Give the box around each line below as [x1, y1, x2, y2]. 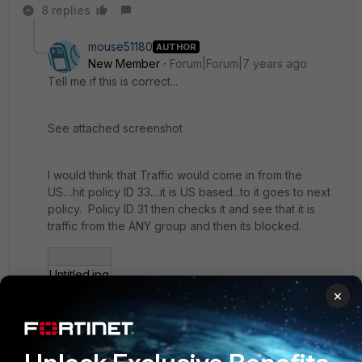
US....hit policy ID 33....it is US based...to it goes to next [48, 185, 330, 199]
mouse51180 [88, 40, 153, 53]
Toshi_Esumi [114, 339, 178, 353]
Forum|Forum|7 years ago [170, 57, 307, 70]
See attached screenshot [48, 121, 183, 135]
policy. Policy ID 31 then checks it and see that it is [48, 202, 315, 216]
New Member [88, 57, 160, 70]
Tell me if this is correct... [48, 74, 178, 88]
